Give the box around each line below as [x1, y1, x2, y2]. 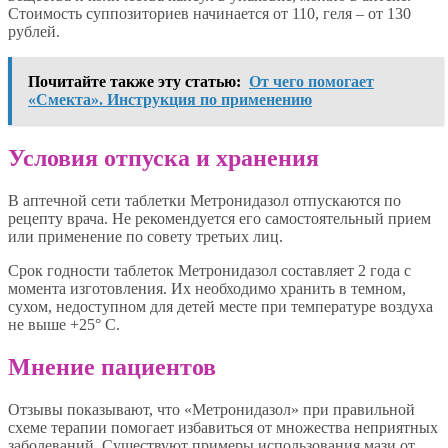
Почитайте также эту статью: [28, 72, 241, 90]
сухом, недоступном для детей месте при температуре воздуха [8, 297, 433, 315]
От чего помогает [249, 72, 374, 90]
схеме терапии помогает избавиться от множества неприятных [8, 418, 438, 436]
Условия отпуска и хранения [8, 144, 319, 171]
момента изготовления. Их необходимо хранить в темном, [8, 279, 406, 297]
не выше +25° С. [8, 315, 120, 333]
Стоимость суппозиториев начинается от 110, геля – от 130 [8, 4, 411, 22]
